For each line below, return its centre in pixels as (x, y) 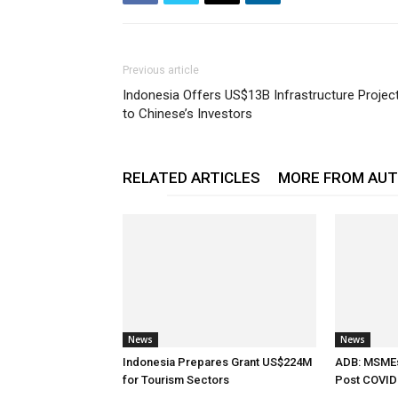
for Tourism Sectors (176, 380)
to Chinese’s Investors (187, 114)
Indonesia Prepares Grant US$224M (217, 362)
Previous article (161, 70)
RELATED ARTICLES (191, 178)
